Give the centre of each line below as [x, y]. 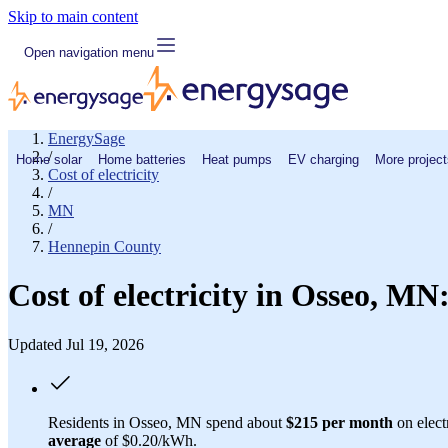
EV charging [323, 159]
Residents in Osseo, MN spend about [167, 422]
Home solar [49, 159]
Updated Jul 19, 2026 [76, 344]
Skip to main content [73, 16]
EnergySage [86, 138]
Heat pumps [237, 159]
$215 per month [339, 422]
